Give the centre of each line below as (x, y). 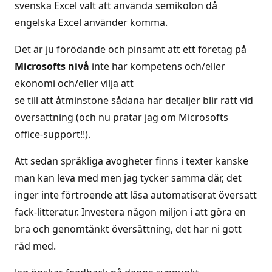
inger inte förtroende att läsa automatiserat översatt (136, 195)
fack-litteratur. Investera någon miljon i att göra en (130, 212)
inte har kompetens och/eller (157, 66)
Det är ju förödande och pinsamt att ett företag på (131, 49)
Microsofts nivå (52, 66)
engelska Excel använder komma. (91, 22)
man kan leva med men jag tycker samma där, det (128, 178)
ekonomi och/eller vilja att (74, 83)
